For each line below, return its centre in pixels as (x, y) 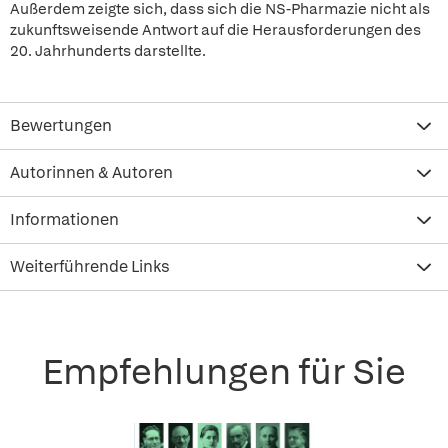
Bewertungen (61, 125)
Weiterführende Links (90, 266)
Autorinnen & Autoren (91, 172)
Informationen (64, 219)
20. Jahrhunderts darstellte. (108, 51)
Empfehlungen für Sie (224, 371)
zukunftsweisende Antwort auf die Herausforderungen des (215, 30)
